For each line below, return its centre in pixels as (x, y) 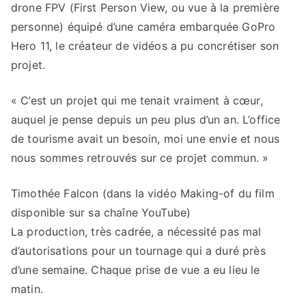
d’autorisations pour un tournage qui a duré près (138, 251)
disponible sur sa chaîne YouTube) (101, 213)
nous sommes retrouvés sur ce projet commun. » (140, 158)
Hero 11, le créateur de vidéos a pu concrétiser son (145, 46)
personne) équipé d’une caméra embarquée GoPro (143, 27)
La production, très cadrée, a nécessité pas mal (136, 232)
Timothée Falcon (55, 194)
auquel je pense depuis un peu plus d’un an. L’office (146, 120)
